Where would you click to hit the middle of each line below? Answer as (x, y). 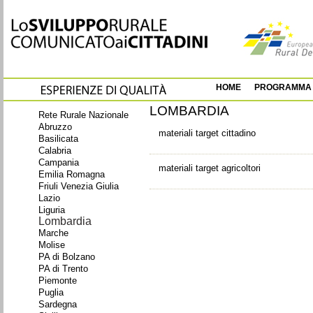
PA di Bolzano (67, 257)
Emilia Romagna (72, 174)
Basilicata (58, 139)
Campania (59, 162)
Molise (52, 245)
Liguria (52, 210)
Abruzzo (55, 127)
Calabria (55, 151)
